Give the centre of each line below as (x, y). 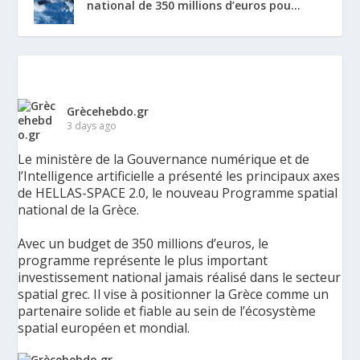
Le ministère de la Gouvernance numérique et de (164, 159)
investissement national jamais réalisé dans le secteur (180, 277)
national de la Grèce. (79, 209)
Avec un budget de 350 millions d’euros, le (143, 243)
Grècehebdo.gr (108, 111)
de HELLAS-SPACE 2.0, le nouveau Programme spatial (178, 192)
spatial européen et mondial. (104, 327)
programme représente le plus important (143, 260)
